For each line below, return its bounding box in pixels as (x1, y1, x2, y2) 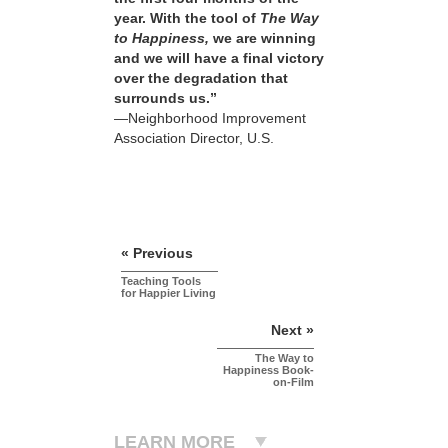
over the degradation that (114, 69, 288, 86)
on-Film (273, 376, 314, 389)
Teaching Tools (121, 275, 201, 288)
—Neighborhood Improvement (114, 109, 306, 126)
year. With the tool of (114, 9, 260, 26)
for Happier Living (121, 287, 216, 300)
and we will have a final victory (114, 49, 324, 66)
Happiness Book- (223, 364, 314, 377)
